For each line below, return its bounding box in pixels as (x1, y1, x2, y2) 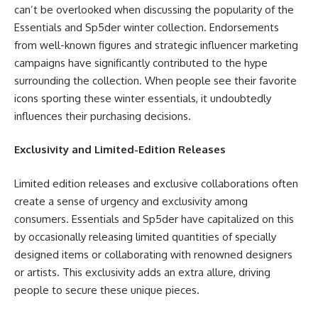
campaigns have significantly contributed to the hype (14, 55, 268, 70)
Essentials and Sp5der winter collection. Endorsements (14, 20, 279, 34)
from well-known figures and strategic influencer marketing (14, 38, 298, 52)
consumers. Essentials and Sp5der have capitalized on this (14, 212, 294, 226)
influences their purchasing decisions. (14, 109, 191, 123)
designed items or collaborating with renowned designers (14, 247, 292, 261)
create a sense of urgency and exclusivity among (14, 194, 248, 208)
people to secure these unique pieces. (14, 283, 199, 297)
